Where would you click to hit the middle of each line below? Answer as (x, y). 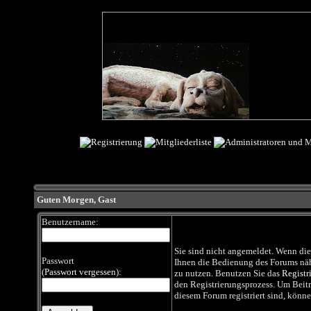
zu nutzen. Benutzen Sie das (228, 273)
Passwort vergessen (80, 272)
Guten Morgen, (67, 200)
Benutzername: (70, 222)
